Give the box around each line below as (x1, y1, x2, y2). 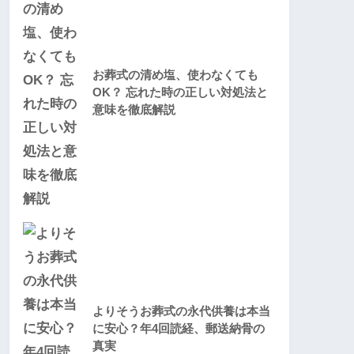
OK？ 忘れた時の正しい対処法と (92, 85, 268, 99)
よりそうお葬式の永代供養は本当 (92, 303, 270, 318)
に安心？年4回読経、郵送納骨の (92, 321, 265, 335)
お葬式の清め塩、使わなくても (92, 67, 258, 81)
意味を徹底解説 (92, 102, 175, 116)
